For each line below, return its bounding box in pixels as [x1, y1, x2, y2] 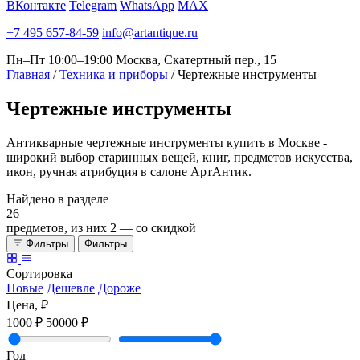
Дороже [98, 280, 141, 295]
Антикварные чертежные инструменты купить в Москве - [6, 135, 327, 149]
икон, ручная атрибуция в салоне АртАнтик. [6, 164, 252, 178]
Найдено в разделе [6, 191, 108, 206]
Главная [6, 67, 50, 81]
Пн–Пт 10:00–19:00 [6, 53, 112, 67]
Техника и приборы [59, 67, 168, 81]
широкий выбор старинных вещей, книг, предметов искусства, [6, 149, 353, 164]
